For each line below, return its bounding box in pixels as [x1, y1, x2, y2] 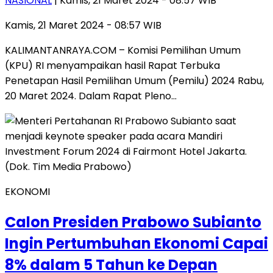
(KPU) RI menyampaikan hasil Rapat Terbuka [5, 58, 220, 73]
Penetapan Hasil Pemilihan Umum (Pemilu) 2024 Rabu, [5, 73, 264, 88]
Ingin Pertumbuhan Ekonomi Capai [5, 233, 268, 253]
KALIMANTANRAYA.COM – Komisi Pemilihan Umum [5, 43, 241, 57]
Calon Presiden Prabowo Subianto [5, 211, 261, 232]
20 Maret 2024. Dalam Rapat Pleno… [5, 88, 177, 103]
